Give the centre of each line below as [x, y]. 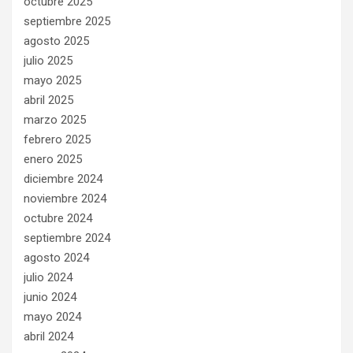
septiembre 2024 [67, 238]
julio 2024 [48, 277]
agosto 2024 [56, 257]
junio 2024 [50, 297]
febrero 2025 [57, 139]
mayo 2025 [52, 80]
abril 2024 [48, 336]
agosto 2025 [56, 41]
